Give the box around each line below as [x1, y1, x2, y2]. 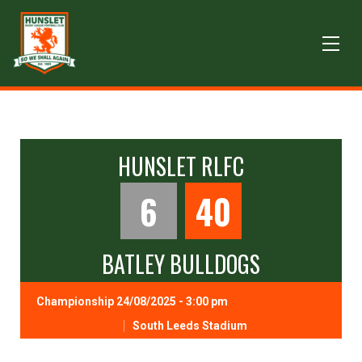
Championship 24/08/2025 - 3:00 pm [36, 295, 228, 308]
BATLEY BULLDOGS [102, 247, 260, 280]
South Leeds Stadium [132, 319, 247, 333]
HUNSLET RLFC [118, 149, 244, 183]
